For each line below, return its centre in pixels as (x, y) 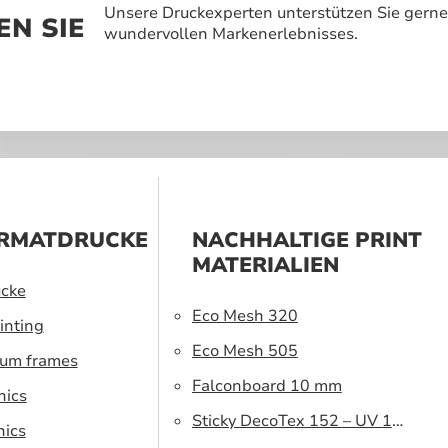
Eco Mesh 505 (244, 350)
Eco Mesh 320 (244, 315)
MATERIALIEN (265, 264)
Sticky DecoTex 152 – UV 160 (301, 420)
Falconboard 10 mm (266, 385)
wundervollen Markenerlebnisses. (231, 33)
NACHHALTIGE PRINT (306, 239)
